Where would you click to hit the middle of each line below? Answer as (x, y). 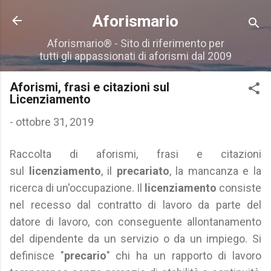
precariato (143, 171)
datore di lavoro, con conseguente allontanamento (135, 222)
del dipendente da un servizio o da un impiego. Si (135, 239)
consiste (240, 188)
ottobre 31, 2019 (55, 122)
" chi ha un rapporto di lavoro (184, 256)
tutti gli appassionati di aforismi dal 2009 (135, 56)
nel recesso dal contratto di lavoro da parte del (135, 205)
